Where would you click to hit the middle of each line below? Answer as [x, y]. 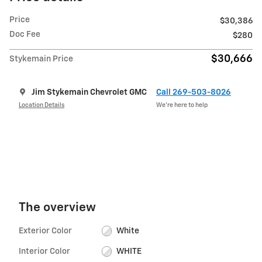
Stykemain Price [41, 59]
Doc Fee [25, 34]
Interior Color [44, 251]
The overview [57, 208]
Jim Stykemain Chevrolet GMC [89, 92]
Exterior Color [45, 231]
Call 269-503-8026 [194, 92]
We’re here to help [182, 105]
